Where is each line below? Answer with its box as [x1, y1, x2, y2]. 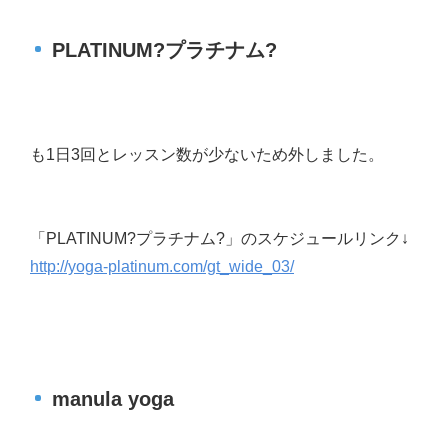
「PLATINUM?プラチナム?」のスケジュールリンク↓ [30, 230, 409, 248]
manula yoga [52, 388, 175, 411]
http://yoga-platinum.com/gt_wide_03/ [30, 258, 294, 276]
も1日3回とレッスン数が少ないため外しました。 [30, 146, 384, 164]
